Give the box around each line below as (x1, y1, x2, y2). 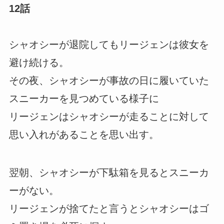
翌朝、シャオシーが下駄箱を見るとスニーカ (8, 166, 209, 178)
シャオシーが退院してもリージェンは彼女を (8, 38, 209, 50)
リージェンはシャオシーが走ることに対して (8, 110, 209, 122)
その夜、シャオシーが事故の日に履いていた (8, 74, 209, 86)
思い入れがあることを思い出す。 (8, 128, 159, 140)
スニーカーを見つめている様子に (8, 92, 159, 104)
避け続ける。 (8, 56, 69, 68)
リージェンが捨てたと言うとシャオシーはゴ (8, 202, 209, 214)
